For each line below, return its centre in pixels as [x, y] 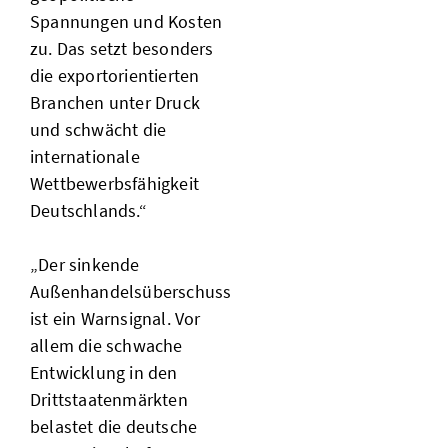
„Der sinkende [85, 265]
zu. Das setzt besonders [122, 49]
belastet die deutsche [114, 427]
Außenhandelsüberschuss [131, 292]
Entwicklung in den [104, 373]
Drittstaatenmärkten [109, 400]
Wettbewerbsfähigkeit [114, 184]
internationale [85, 157]
